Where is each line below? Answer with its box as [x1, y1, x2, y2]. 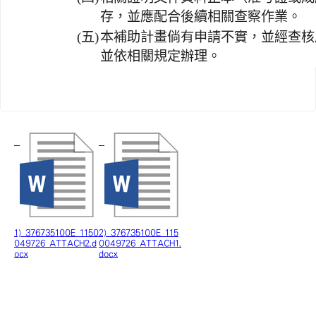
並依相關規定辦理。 [100, 49, 221, 63]
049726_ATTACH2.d [14, 239, 97, 248]
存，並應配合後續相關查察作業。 [100, 9, 301, 24]
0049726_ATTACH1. [99, 239, 181, 248]
